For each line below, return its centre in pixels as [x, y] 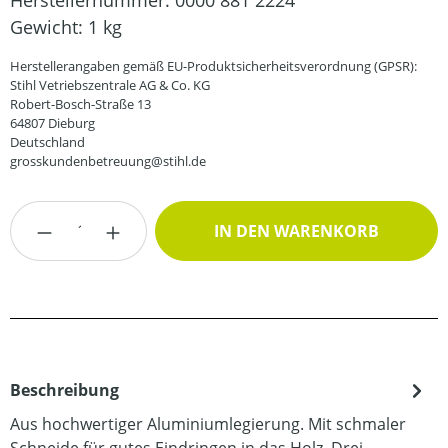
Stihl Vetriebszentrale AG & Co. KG [110, 85]
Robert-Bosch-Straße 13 [80, 104]
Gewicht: [49, 27]
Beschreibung [64, 390]
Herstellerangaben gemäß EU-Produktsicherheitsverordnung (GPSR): [213, 66]
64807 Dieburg [52, 123]
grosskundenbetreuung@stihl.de [108, 161]
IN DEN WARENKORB [297, 231]
